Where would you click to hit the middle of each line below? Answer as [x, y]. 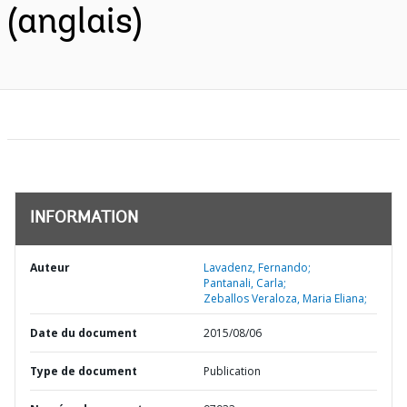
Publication [232, 371]
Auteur [50, 268]
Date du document [84, 333]
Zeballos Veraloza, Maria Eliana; [285, 298]
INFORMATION [84, 219]
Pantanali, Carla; [245, 283]
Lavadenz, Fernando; [257, 268]
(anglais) [75, 24]
